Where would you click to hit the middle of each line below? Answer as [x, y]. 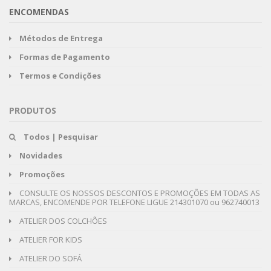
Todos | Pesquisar [61, 137]
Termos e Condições [60, 76]
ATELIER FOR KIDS [50, 240]
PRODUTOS [33, 111]
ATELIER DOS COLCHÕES [62, 221]
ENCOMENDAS [39, 12]
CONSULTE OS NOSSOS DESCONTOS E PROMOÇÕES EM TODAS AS [139, 193]
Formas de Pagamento [65, 57]
